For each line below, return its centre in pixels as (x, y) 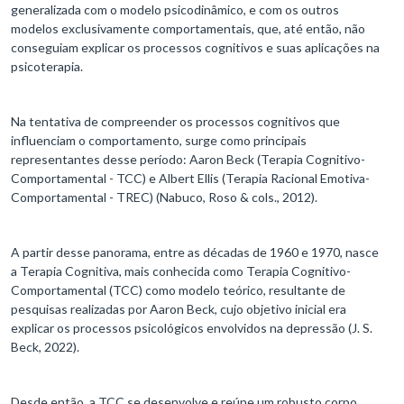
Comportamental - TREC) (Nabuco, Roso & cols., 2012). (164, 197)
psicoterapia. (47, 67)
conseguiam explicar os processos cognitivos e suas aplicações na (195, 48)
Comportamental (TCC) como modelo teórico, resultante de (178, 290)
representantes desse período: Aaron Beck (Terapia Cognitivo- (188, 160)
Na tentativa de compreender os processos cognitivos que (175, 122)
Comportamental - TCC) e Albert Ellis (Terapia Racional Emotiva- (190, 179)
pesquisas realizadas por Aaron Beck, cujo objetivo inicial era (179, 309)
